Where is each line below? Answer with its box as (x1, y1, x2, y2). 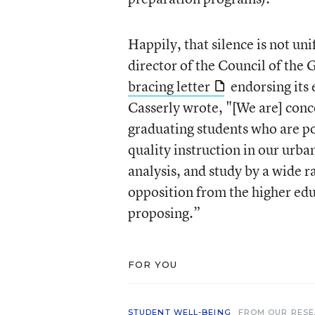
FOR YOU (127, 259, 178, 270)
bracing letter (127, 77, 210, 96)
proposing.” (127, 203, 200, 222)
